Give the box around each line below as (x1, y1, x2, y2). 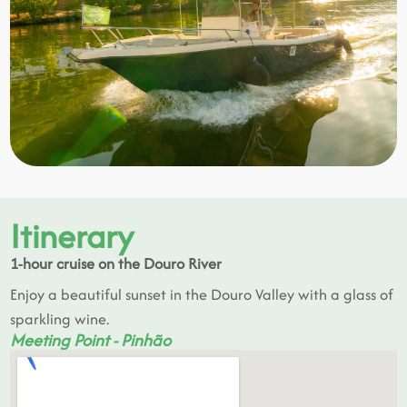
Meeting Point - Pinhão (10, 327, 172, 352)
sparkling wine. (10, 307, 110, 330)
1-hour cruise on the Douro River (10, 252, 223, 274)
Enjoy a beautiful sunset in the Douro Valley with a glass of (10, 283, 394, 305)
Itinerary (10, 211, 134, 260)
